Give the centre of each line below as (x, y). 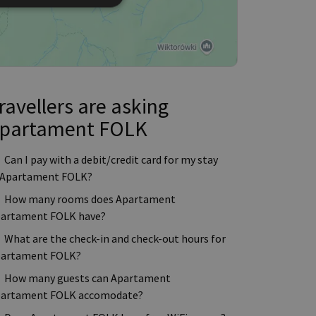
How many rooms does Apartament (90, 199)
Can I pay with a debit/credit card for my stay (111, 159)
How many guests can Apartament (87, 278)
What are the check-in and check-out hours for (115, 238)
